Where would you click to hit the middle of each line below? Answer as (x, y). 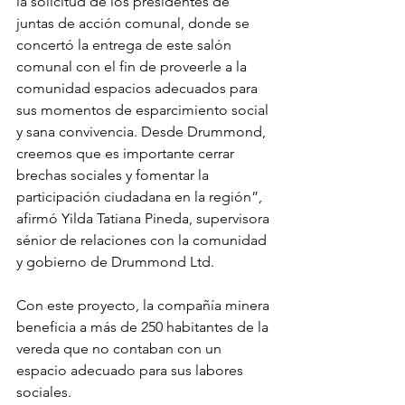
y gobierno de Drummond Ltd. (117, 262)
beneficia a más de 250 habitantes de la (144, 327)
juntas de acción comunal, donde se (135, 24)
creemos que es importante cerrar (127, 154)
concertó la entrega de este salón (126, 45)
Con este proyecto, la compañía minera (145, 306)
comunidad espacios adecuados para (139, 89)
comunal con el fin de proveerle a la (133, 67)
